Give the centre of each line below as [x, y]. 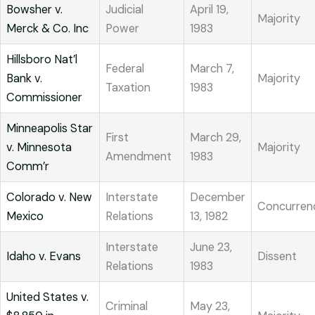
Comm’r [28, 167]
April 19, [209, 10]
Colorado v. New [49, 198]
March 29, [216, 138]
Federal [125, 69]
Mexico [25, 217]
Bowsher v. [34, 10]
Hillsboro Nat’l [42, 60]
